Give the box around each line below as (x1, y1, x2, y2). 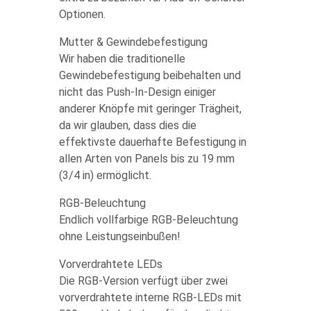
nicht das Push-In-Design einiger (58, 85, 216, 99)
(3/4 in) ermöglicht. (58, 169, 151, 182)
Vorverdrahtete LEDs (58, 258, 162, 271)
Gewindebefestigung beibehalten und (58, 69, 241, 82)
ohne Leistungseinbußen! (58, 230, 180, 243)
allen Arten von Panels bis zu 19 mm (58, 152, 235, 165)
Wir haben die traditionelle (58, 52, 185, 65)
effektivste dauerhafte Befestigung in (58, 135, 246, 149)
